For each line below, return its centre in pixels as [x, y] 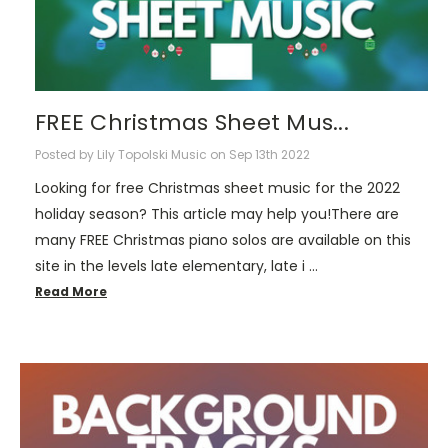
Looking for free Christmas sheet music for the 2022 [217, 187]
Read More [71, 291]
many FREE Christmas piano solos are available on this [223, 239]
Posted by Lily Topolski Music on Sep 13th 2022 [172, 154]
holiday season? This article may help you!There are [217, 213]
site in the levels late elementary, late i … [176, 265]
